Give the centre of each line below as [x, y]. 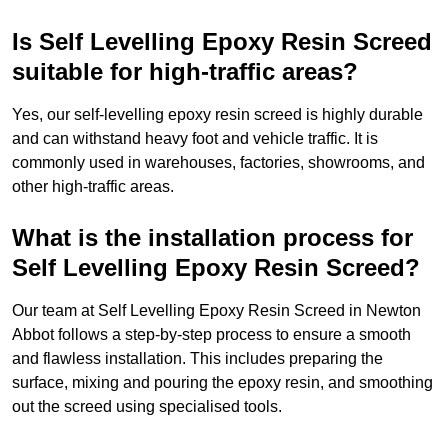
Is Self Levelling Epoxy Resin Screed [222, 42]
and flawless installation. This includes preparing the [197, 359]
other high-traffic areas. [93, 187]
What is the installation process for [212, 238]
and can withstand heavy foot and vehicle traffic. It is [195, 139]
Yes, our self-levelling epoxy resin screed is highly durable [217, 115]
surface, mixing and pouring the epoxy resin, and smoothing [222, 383]
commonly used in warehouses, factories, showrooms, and [218, 163]
